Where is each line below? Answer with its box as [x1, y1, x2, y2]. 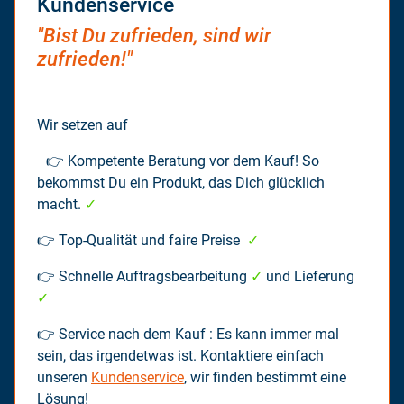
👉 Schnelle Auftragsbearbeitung [37, 267, 251, 285]
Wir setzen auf [37, 115, 128, 133]
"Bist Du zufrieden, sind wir [37, 23, 271, 47]
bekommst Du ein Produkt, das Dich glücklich [37, 173, 325, 191]
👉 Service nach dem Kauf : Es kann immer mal [37, 325, 339, 343]
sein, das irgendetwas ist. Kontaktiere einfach [37, 346, 324, 364]
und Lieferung [266, 267, 354, 285]
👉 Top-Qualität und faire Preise [37, 231, 247, 249]
